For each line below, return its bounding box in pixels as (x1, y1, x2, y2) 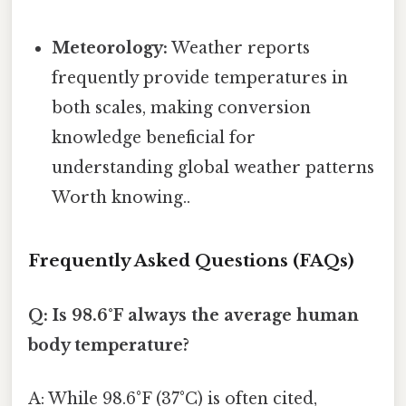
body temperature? (28, 334, 189, 355)
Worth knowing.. (52, 187, 191, 208)
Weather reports (168, 37, 311, 58)
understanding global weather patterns (52, 157, 375, 178)
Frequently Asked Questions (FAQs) (28, 250, 354, 272)
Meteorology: (52, 37, 169, 58)
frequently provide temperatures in (52, 67, 349, 88)
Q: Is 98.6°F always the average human (28, 304, 359, 325)
